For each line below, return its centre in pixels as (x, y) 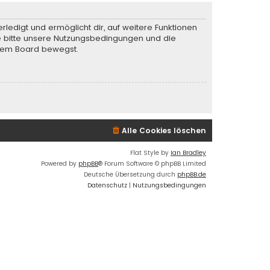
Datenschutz (107, 185)
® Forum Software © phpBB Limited (152, 163)
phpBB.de (192, 174)
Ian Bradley (188, 152)
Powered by (60, 163)
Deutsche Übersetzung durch (130, 174)
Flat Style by (150, 152)
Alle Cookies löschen (164, 130)
